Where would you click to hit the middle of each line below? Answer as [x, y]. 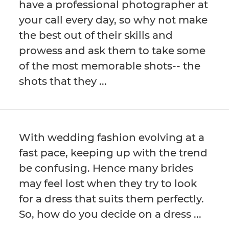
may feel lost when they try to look [108, 183]
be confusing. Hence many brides [106, 168]
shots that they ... [63, 81]
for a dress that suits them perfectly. [112, 199]
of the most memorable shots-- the [110, 66]
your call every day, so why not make [113, 20]
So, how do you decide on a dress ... [110, 214]
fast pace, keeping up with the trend [113, 153]
